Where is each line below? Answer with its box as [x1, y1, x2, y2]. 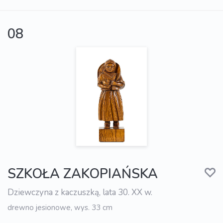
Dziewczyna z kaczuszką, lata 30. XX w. [7, 186, 152, 198]
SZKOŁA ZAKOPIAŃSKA [7, 164, 158, 183]
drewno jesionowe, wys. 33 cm [7, 202, 112, 213]
